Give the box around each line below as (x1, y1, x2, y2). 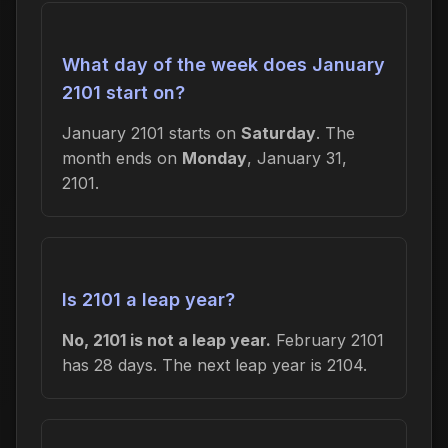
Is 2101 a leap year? (62, 288, 235, 310)
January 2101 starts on (62, 122, 241, 143)
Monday (182, 147, 247, 168)
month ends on (62, 147, 182, 168)
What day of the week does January (62, 53, 385, 75)
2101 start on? (62, 81, 185, 103)
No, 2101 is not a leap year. (62, 329, 271, 350)
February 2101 (271, 329, 384, 350)
